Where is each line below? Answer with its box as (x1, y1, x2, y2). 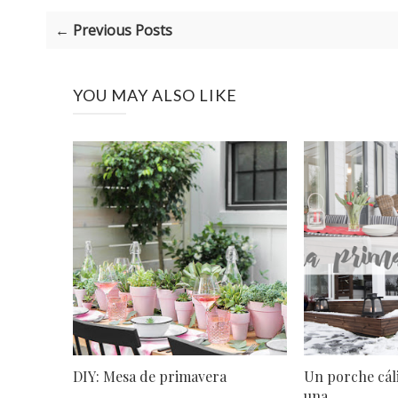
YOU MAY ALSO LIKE (73, 85, 237, 106)
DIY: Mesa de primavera (73, 367, 227, 386)
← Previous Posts (55, 20, 172, 41)
